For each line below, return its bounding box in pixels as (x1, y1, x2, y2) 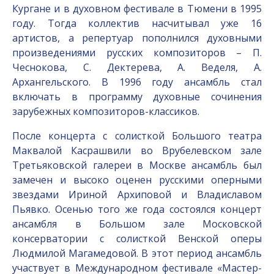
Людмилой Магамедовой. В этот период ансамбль (12, 246, 262, 260)
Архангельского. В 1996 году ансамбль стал (12, 75, 262, 89)
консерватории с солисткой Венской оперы (12, 232, 262, 245)
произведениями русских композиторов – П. (12, 46, 262, 59)
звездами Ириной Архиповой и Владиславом (12, 188, 262, 201)
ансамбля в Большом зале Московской (12, 217, 262, 231)
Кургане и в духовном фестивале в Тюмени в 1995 (12, 2, 262, 15)
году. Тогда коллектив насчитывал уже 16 (12, 17, 262, 30)
